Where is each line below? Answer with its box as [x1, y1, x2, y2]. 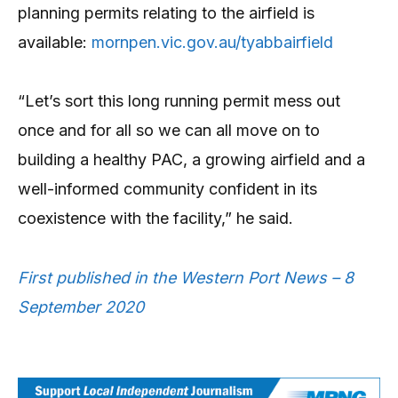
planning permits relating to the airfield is [18, 3, 314, 22]
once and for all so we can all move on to [18, 121, 320, 140]
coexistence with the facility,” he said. [18, 209, 293, 228]
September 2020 [18, 297, 144, 316]
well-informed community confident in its [18, 179, 317, 199]
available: [18, 32, 92, 52]
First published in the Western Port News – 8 [18, 267, 354, 287]
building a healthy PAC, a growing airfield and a [18, 150, 365, 170]
